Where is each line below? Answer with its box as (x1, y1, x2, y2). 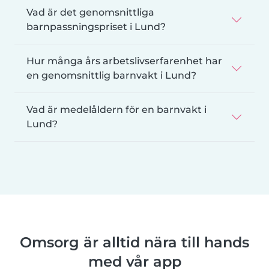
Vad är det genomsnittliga (26, 6, 154, 18)
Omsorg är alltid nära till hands (20, 233, 249, 251)
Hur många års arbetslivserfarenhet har (26, 55, 222, 67)
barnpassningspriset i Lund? (26, 20, 166, 32)
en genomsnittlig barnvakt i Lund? (26, 69, 196, 81)
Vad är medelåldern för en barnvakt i (26, 103, 207, 115)
